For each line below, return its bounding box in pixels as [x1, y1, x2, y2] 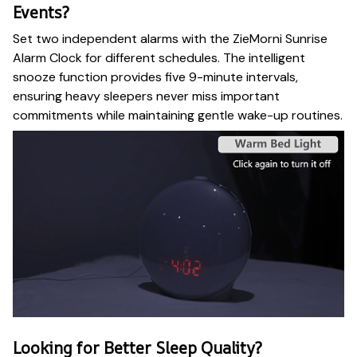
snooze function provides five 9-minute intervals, [13, 69, 298, 86]
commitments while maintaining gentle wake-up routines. [13, 107, 343, 124]
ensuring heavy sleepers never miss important [13, 88, 280, 105]
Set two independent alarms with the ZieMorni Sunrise [13, 30, 328, 48]
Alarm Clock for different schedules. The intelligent [13, 49, 305, 67]
